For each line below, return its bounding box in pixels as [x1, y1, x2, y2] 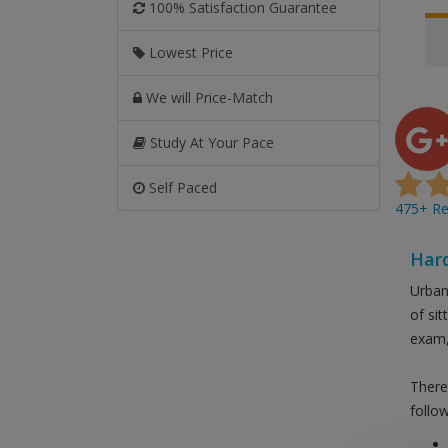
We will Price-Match [142, 88, 273, 107]
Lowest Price [145, 43, 233, 62]
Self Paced [145, 178, 217, 197]
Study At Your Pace [146, 133, 274, 152]
